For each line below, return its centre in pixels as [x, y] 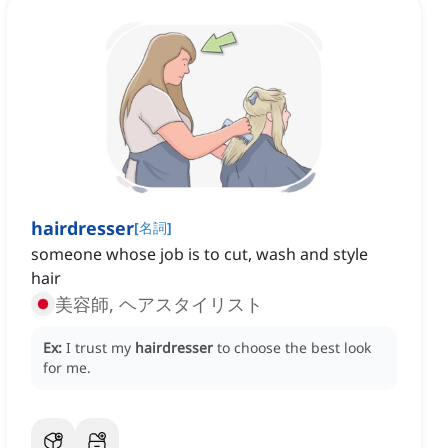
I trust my [100, 348]
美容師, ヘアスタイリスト [159, 304]
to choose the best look [294, 348]
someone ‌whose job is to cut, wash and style [199, 254]
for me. [67, 368]
